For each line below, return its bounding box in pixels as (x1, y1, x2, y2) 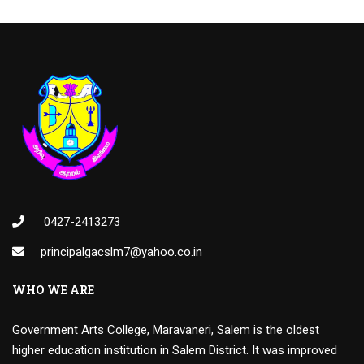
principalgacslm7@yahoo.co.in (41, 245, 202, 260)
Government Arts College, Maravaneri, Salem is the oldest (12, 323, 319, 338)
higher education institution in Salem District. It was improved (12, 343, 337, 358)
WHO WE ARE (12, 282, 94, 298)
